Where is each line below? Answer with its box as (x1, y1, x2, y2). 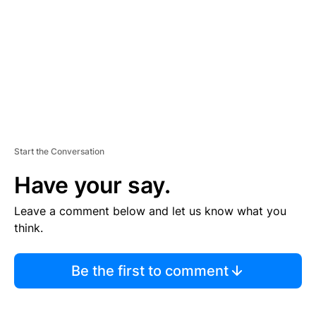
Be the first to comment (71, 262, 229, 280)
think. (14, 221, 43, 236)
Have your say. (14, 171, 171, 200)
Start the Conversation (14, 146, 104, 157)
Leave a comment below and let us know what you (14, 204, 286, 219)
